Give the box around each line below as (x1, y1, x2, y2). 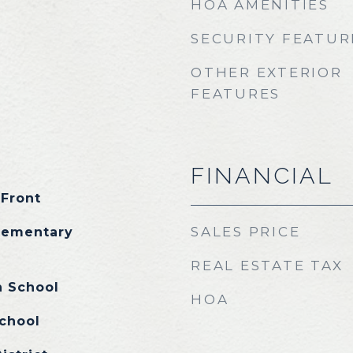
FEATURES (191, 86, 281, 102)
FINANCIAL (191, 162, 333, 189)
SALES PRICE (191, 224, 301, 240)
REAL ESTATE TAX (191, 258, 344, 273)
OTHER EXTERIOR (191, 65, 343, 80)
